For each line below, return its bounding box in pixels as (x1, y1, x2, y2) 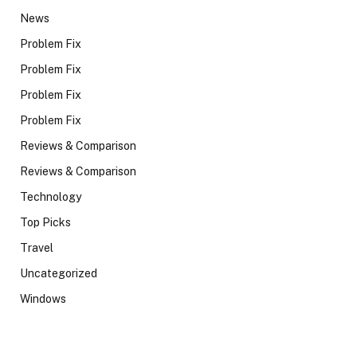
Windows (20, 292, 66, 305)
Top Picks (20, 215, 71, 229)
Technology (20, 190, 81, 203)
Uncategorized (20, 266, 97, 280)
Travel (20, 241, 53, 254)
